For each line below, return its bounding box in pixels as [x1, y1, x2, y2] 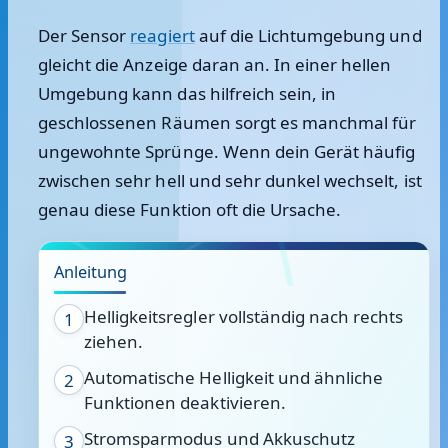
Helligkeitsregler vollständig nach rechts [84, 305, 404, 328]
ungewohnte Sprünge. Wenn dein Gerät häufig [38, 140, 416, 163]
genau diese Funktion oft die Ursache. [38, 198, 342, 221]
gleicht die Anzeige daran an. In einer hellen [38, 53, 392, 76]
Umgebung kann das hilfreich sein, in [38, 82, 337, 105]
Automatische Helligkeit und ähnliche [84, 366, 384, 389]
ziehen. [84, 330, 144, 353]
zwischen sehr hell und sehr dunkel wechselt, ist [38, 169, 422, 192]
